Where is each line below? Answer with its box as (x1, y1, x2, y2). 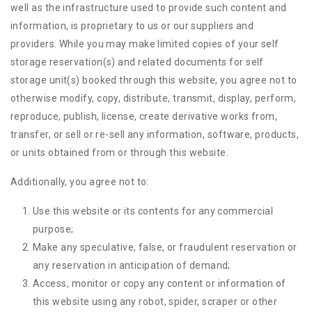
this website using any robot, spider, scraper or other (33, 296, 278, 307)
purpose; (33, 224, 74, 235)
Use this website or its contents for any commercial (33, 205, 273, 217)
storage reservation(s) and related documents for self (10, 56, 264, 68)
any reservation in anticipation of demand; (33, 260, 231, 271)
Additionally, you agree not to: (10, 176, 149, 187)
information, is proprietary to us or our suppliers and (10, 20, 254, 31)
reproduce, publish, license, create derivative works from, (10, 111, 278, 122)
